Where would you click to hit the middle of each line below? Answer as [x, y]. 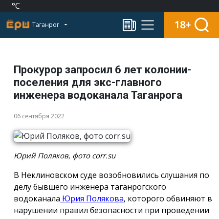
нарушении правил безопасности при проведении [111, 210]
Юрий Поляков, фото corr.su [65, 155]
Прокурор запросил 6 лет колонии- [102, 70]
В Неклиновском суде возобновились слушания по [111, 175]
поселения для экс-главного [88, 82]
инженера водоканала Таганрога [98, 95]
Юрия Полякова [92, 198]
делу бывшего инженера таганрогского [90, 186]
